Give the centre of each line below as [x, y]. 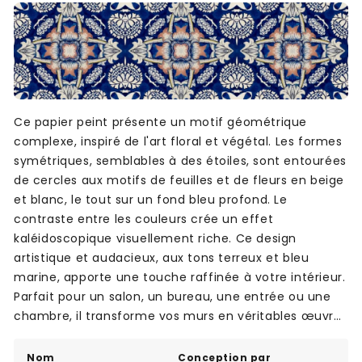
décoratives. [52, 336]
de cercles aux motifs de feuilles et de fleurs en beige [179, 181]
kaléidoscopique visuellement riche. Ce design [155, 239]
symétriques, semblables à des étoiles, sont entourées [180, 161]
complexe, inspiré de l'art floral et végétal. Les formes [178, 142]
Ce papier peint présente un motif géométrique [160, 122]
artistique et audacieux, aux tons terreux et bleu [162, 258]
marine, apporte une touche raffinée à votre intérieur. [180, 278]
